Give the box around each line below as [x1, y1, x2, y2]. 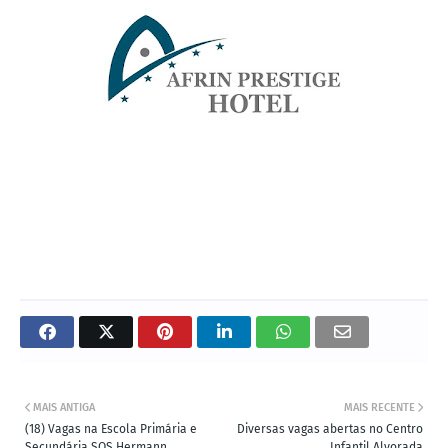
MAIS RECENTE [344, 400, 415, 414]
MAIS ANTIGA [33, 400, 95, 414]
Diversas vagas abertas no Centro [237, 421, 423, 436]
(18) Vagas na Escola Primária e [25, 421, 197, 436]
